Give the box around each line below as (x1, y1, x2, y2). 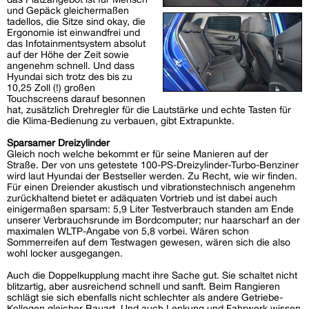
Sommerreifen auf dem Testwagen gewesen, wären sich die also (7, 237, 290, 248)
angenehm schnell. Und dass (7, 60, 134, 72)
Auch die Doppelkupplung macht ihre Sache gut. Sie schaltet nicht (7, 270, 297, 281)
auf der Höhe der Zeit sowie (7, 49, 129, 61)
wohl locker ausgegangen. (7, 248, 123, 259)
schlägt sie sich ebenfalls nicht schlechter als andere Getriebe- (7, 292, 283, 303)
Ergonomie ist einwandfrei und (7, 27, 140, 39)
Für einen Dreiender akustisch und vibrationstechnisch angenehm (7, 181, 295, 193)
